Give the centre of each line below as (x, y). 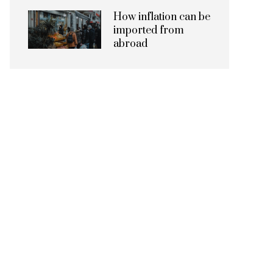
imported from (149, 30)
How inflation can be (162, 17)
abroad (130, 44)
